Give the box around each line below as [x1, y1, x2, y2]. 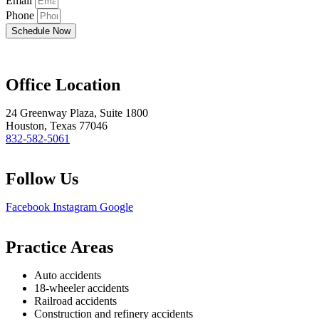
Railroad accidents [34, 295, 117, 307]
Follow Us [6, 169, 78, 188]
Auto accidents [34, 269, 101, 281]
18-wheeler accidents [34, 282, 129, 294]
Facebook [6, 201, 50, 213]
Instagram [53, 201, 97, 213]
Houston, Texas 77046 [6, 120, 108, 132]
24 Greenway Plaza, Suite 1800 [6, 107, 148, 119]
